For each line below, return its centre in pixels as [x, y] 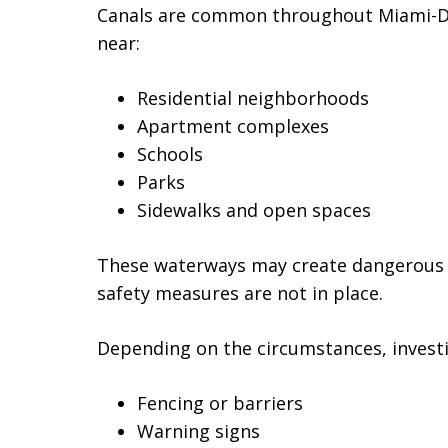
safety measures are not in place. [240, 293]
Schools [170, 154]
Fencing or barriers [220, 403]
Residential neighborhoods [253, 98]
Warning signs [198, 431]
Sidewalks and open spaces [254, 210]
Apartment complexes [233, 126]
